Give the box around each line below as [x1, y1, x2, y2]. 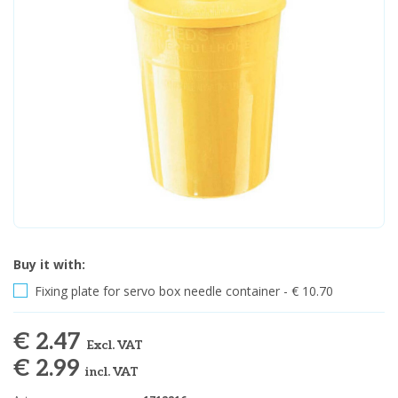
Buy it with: [13, 256, 85, 274]
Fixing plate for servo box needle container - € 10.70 [31, 283, 333, 300]
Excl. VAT [86, 338, 143, 354]
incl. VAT [85, 364, 139, 380]
